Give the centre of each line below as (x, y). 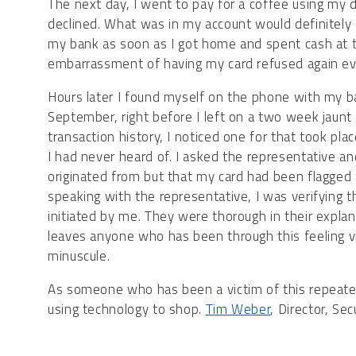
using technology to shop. (127, 310)
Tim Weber (238, 310)
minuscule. (79, 256)
